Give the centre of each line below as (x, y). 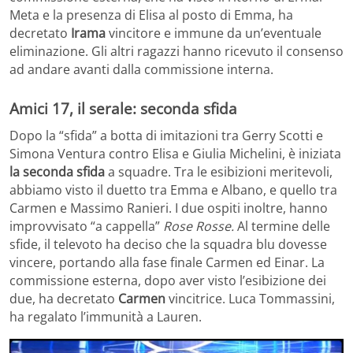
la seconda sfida (57, 171)
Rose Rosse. (200, 226)
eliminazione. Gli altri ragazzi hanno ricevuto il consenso (176, 51)
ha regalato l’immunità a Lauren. (106, 316)
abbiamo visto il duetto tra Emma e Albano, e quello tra (173, 190)
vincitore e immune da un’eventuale (214, 33)
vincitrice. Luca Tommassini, (250, 298)
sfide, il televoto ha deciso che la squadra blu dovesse (168, 244)
